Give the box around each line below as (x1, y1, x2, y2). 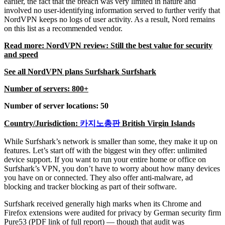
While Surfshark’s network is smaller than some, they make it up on (4, 137, 217, 146)
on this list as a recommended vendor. (4, 24, 125, 33)
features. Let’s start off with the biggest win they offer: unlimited (4, 146, 207, 155)
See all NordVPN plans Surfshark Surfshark (4, 67, 156, 76)
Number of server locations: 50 (4, 101, 108, 110)
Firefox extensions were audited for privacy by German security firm (4, 208, 221, 217)
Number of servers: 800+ (4, 84, 88, 93)
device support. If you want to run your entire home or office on (4, 155, 206, 164)
